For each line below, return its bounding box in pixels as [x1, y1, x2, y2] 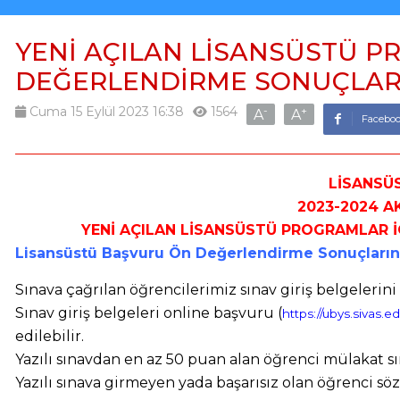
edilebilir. [15, 328, 84, 345]
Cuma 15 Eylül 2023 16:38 [26, 104, 184, 120]
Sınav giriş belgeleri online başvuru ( [15, 304, 282, 321]
